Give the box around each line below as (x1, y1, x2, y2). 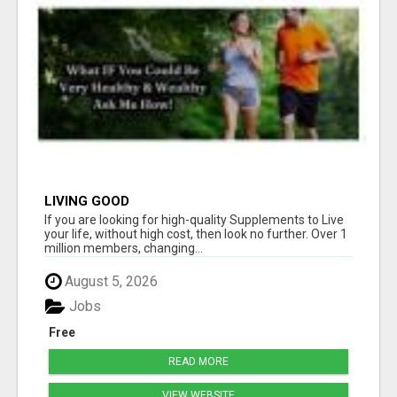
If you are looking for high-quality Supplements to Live (44, 212, 344, 227)
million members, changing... (44, 240, 203, 255)
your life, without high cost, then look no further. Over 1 (44, 226, 347, 241)
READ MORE (168, 355, 229, 369)
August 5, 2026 (61, 272, 158, 290)
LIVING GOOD (44, 192, 129, 209)
